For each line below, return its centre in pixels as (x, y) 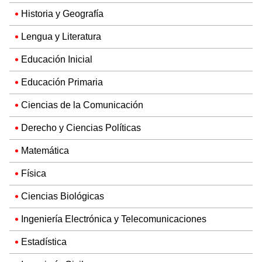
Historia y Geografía (62, 13)
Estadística (44, 242)
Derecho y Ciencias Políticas (81, 127)
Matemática (45, 150)
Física (34, 173)
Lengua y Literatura (61, 36)
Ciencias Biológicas (63, 196)
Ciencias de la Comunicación (82, 105)
